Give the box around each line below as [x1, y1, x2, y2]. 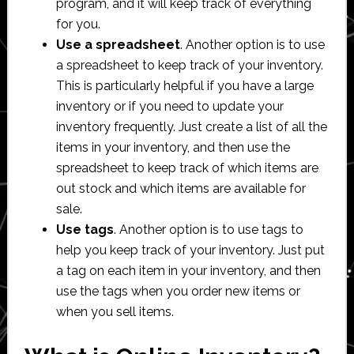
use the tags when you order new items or [55, 283, 300, 299]
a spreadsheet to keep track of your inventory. [55, 57, 323, 73]
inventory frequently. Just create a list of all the [55, 119, 327, 134]
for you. [55, 16, 100, 32]
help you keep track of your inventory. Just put [55, 242, 325, 258]
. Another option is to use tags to [113, 221, 303, 237]
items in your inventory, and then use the [55, 139, 290, 155]
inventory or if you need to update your [55, 98, 284, 114]
